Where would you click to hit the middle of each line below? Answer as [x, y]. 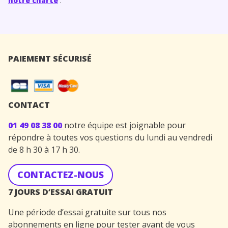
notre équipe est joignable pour [125, 125]
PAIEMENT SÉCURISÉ [50, 58]
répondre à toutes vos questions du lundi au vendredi [110, 137]
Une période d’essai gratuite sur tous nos [87, 212]
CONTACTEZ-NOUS [61, 174]
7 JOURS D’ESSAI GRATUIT [61, 192]
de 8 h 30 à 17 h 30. [44, 149]
